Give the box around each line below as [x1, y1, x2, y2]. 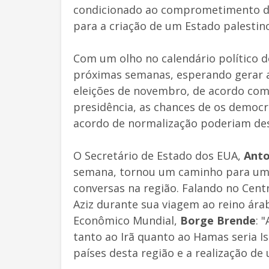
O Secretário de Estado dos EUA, [73, 148, 244, 163]
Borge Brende [180, 213, 256, 228]
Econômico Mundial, [73, 213, 180, 228]
